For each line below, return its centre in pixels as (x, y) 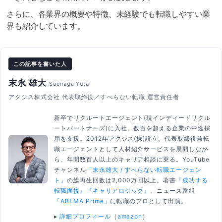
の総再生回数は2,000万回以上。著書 (121, 180)
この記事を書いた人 (40, 64)
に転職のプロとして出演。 (149, 201)
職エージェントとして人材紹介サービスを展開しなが (131, 149)
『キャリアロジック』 (118, 190)
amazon (130, 216)
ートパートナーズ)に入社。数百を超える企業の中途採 (132, 128)
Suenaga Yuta (69, 83)
